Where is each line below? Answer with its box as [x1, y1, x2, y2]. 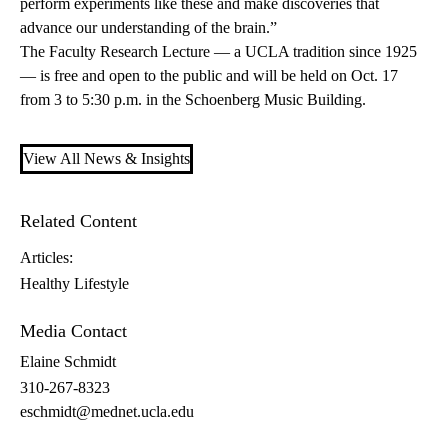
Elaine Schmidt [20, 353, 116, 371]
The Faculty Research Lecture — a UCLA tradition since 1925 [20, 43, 417, 61]
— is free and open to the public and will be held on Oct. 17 [20, 67, 398, 85]
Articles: [20, 249, 73, 267]
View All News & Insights [23, 150, 190, 168]
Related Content [20, 211, 137, 232]
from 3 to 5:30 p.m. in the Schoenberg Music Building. [20, 91, 366, 109]
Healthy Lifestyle [20, 275, 129, 293]
